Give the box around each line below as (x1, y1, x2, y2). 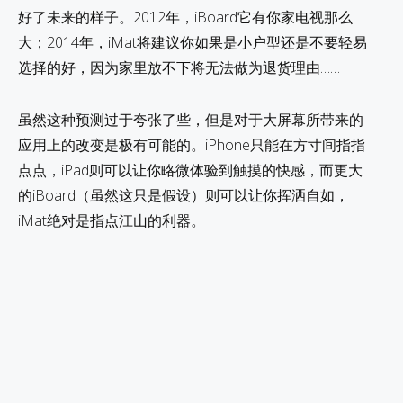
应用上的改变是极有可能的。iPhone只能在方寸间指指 (18, 134, 365, 155)
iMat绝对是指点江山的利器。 (18, 210, 205, 230)
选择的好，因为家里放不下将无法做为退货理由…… (18, 57, 340, 77)
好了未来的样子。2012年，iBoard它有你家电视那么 (18, 6, 353, 27)
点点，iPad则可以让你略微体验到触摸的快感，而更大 (18, 159, 363, 180)
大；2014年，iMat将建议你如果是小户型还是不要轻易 (18, 31, 367, 52)
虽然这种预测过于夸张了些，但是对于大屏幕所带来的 (18, 109, 363, 130)
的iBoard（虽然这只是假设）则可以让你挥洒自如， (18, 184, 349, 205)
